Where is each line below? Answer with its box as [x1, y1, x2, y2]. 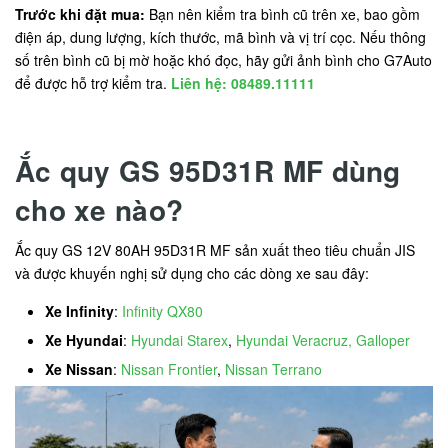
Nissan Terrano [225, 358, 322, 379]
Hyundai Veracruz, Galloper [236, 330, 410, 350]
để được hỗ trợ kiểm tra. [15, 73, 171, 94]
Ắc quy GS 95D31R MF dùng [15, 150, 401, 192]
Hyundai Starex [131, 330, 228, 350]
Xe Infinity [45, 301, 114, 322]
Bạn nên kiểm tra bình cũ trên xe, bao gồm [145, 4, 420, 25]
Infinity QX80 [122, 301, 203, 322]
